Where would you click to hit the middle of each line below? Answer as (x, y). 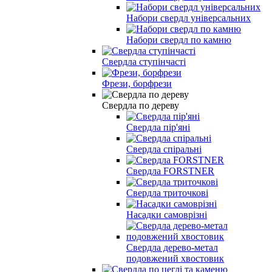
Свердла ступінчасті (144, 61)
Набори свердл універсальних (189, 18)
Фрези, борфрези (137, 83)
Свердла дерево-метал (172, 247)
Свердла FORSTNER (170, 171)
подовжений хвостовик (175, 258)
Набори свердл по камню (179, 39)
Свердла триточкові (167, 192)
